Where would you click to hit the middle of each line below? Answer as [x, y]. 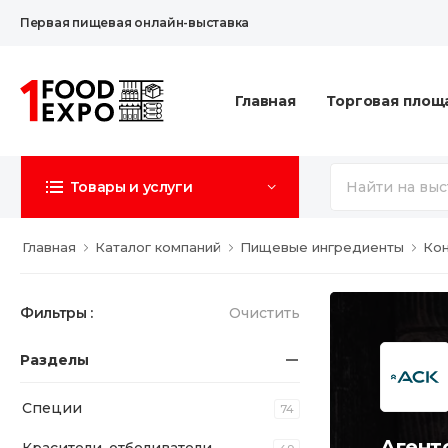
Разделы [54, 360]
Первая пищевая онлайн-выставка [135, 22]
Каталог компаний [158, 247]
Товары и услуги [131, 187]
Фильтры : [56, 313]
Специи [52, 408]
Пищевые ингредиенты [322, 247]
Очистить [264, 313]
